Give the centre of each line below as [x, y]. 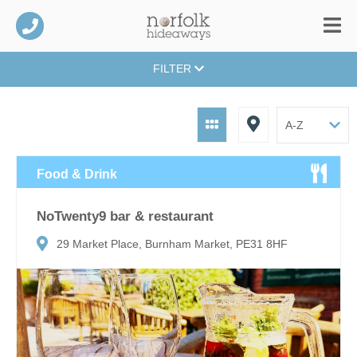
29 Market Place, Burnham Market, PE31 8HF [172, 244]
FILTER [173, 69]
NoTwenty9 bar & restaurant [125, 216]
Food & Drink [77, 174]
